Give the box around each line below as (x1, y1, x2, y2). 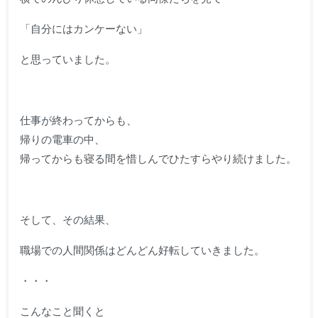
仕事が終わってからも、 (19, 114, 137, 126)
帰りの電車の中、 (19, 133, 105, 146)
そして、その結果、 (19, 213, 116, 226)
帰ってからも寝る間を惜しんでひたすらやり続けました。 (19, 152, 297, 165)
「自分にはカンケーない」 (19, 22, 148, 35)
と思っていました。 (19, 53, 116, 65)
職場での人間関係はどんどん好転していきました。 (19, 243, 265, 256)
